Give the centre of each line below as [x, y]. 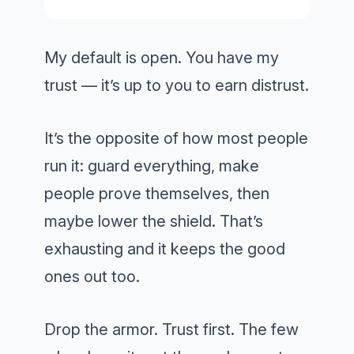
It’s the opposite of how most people [176, 139]
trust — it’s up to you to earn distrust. [177, 86]
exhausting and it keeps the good [165, 249]
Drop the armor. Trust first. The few [171, 330]
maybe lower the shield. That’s [154, 222]
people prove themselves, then [157, 194]
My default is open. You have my [162, 58]
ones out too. [92, 277]
